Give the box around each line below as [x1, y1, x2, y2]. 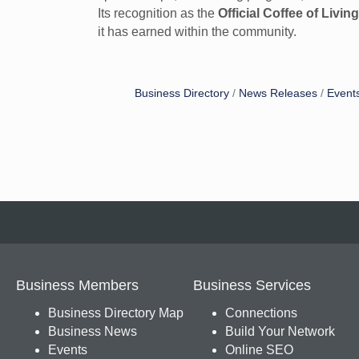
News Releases [239, 87, 317, 99]
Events [48, 343, 87, 357]
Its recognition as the [98, 6, 218, 20]
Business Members [16, 277, 139, 294]
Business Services [192, 277, 311, 294]
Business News [48, 325, 137, 339]
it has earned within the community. [98, 25, 296, 38]
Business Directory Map [48, 306, 184, 321]
